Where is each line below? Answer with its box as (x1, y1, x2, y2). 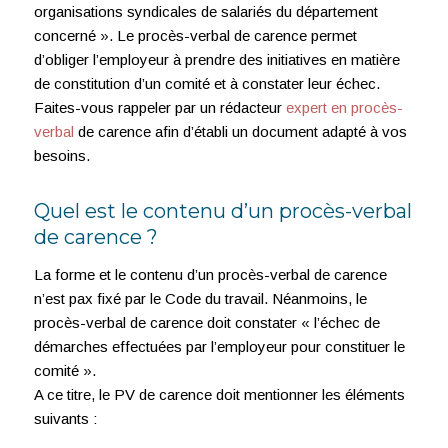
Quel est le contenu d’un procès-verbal (33, 198, 412, 223)
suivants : (33, 409, 97, 427)
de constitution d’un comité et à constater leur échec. (33, 74, 380, 92)
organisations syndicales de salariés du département (33, 2, 378, 20)
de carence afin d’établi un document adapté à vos (73, 122, 407, 140)
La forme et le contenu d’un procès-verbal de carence (33, 265, 387, 283)
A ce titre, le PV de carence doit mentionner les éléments (33, 385, 405, 403)
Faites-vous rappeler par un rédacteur (33, 98, 286, 116)
